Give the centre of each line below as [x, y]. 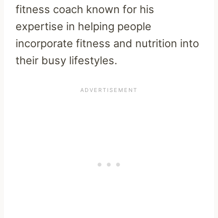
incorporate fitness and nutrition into [107, 43]
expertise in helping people [83, 26]
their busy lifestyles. [66, 60]
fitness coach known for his [85, 9]
